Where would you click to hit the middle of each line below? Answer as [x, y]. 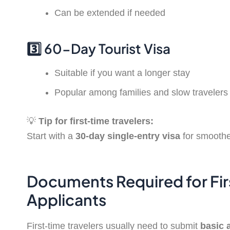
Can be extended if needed [110, 13]
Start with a [51, 136]
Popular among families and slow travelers [141, 92]
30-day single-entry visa [128, 136]
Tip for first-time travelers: [96, 121]
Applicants [66, 199]
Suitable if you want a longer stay [122, 73]
